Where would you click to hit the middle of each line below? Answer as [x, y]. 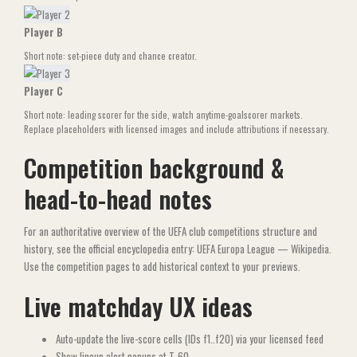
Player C [43, 90]
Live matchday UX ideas [138, 306]
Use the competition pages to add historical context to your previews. [162, 266]
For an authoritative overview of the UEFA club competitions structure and [171, 231]
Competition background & [154, 167]
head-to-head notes [118, 198]
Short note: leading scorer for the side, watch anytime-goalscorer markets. [163, 114]
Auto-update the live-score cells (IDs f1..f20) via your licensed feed [190, 338]
